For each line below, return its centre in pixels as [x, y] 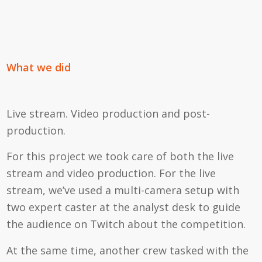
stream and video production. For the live [111, 173]
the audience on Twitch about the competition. [126, 224]
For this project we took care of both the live [120, 156]
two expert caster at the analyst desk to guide [124, 207]
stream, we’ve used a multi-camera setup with [123, 190]
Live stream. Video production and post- [108, 114]
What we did [39, 67]
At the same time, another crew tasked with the [128, 250]
